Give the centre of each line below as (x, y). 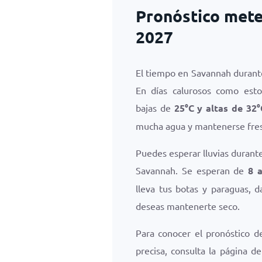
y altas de (220, 108)
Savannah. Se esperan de (192, 170)
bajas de (155, 108)
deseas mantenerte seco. (188, 206)
